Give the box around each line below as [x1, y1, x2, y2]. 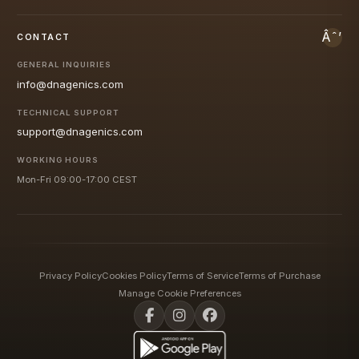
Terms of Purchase [238, 269, 321, 281]
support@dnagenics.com [17, 125, 143, 139]
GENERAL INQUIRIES [17, 60, 111, 70]
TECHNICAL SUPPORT [17, 107, 119, 117]
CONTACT [17, 32, 71, 42]
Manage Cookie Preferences [118, 287, 241, 299]
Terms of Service [166, 269, 239, 281]
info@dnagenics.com [17, 78, 123, 91]
